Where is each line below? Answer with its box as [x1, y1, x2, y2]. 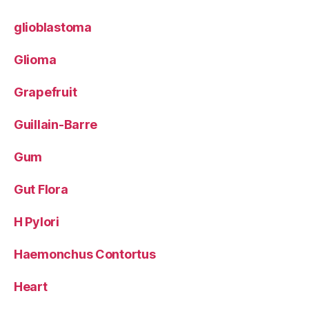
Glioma [14, 52, 57, 67]
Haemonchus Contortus [14, 246, 156, 261]
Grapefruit [14, 84, 77, 99]
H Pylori [14, 214, 59, 229]
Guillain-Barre [14, 117, 98, 132]
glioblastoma [14, 19, 92, 34]
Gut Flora [14, 181, 68, 197]
